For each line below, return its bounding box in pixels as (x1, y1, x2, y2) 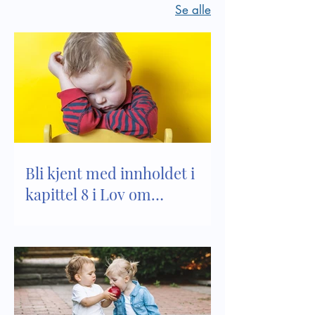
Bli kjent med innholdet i (25, 162, 195, 184)
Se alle (175, 1, 211, 18)
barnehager (25, 205, 105, 226)
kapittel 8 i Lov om (25, 184, 151, 205)
